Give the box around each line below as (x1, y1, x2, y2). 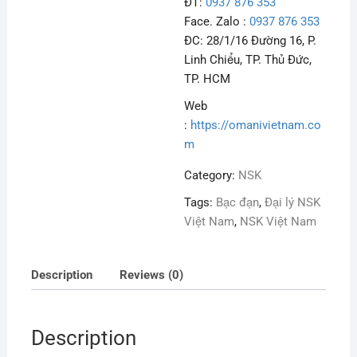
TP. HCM (184, 72, 231, 86)
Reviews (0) (119, 267, 183, 282)
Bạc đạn (216, 195, 260, 210)
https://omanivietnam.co (190, 118, 322, 132)
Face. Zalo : (184, 14, 250, 29)
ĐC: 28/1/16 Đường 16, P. (184, 33, 317, 48)
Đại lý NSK (265, 195, 321, 210)
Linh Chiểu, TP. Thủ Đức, (184, 53, 312, 67)
